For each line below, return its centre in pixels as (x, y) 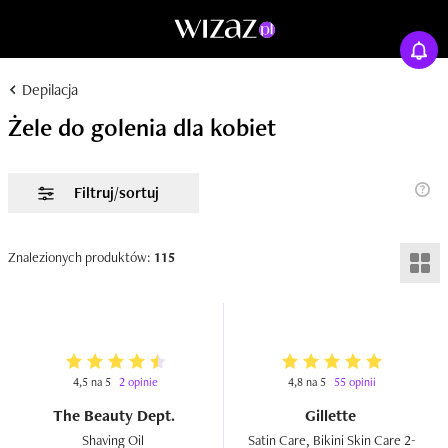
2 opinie (138, 382)
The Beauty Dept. (115, 415)
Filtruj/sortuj (116, 192)
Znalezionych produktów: (81, 257)
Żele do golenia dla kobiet (142, 127)
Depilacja (48, 89)
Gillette (332, 415)
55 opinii (355, 382)
